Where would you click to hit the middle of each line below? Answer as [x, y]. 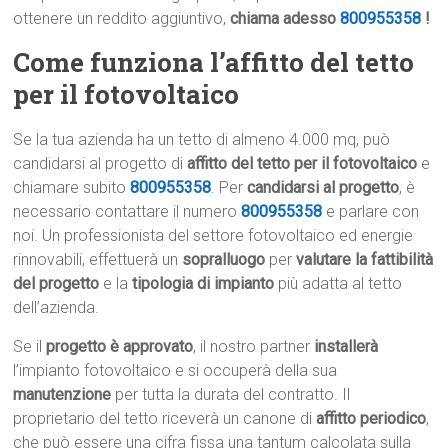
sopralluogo [224, 260]
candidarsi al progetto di [100, 164]
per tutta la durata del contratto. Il [231, 395]
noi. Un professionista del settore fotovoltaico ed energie [213, 236]
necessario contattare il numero [127, 212]
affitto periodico [371, 419]
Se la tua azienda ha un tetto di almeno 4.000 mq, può [202, 140]
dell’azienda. [56, 308]
